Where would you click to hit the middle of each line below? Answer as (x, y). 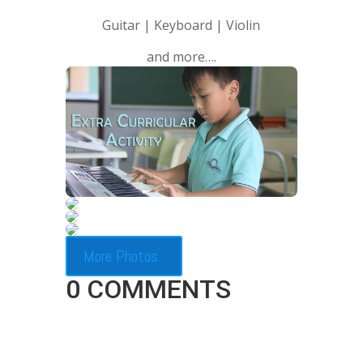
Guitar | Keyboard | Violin (181, 25)
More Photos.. (124, 256)
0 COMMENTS (148, 290)
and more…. (181, 56)
